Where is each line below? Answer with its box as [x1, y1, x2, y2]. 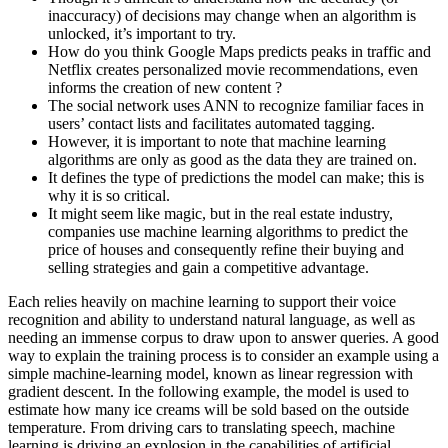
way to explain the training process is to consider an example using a [8, 346, 439, 364]
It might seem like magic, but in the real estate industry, [48, 204, 393, 222]
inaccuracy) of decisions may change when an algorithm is [48, 6, 416, 24]
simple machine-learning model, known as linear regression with [8, 364, 413, 382]
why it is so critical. [48, 186, 170, 204]
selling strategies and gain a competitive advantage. [48, 258, 369, 276]
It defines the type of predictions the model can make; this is [48, 168, 424, 186]
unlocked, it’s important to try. [48, 24, 236, 42]
